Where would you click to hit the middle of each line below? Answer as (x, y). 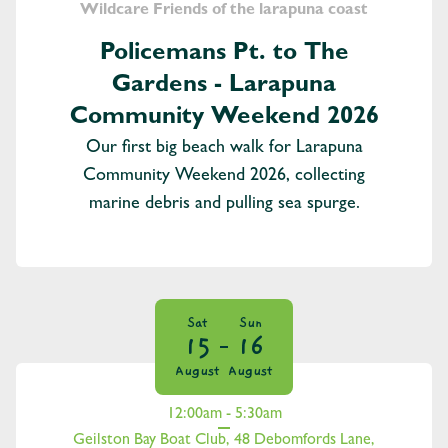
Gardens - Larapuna (224, 87)
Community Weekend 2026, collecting (224, 177)
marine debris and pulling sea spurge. (224, 205)
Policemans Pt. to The (224, 55)
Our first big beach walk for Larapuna (224, 149)
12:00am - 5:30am (224, 415)
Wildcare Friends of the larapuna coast (224, 11)
